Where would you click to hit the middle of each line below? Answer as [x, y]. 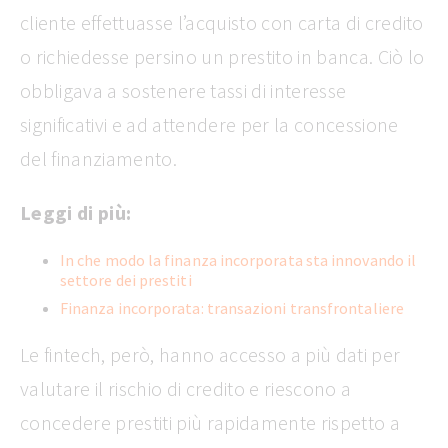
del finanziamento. [98, 158]
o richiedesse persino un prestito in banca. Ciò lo [222, 56]
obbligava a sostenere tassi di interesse [183, 90]
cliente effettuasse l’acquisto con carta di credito [222, 22]
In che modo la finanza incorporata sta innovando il [238, 259]
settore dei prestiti [126, 279]
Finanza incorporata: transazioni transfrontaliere [232, 307]
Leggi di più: [76, 212]
